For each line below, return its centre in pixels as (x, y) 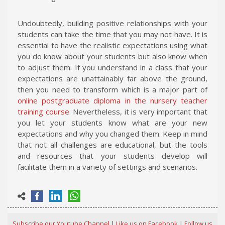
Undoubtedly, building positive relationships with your (113, 23)
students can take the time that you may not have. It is (113, 34)
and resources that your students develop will (113, 155)
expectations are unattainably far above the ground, (113, 78)
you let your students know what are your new (113, 122)
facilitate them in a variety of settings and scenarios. (107, 166)
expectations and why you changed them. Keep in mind (113, 133)
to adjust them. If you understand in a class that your (113, 67)
